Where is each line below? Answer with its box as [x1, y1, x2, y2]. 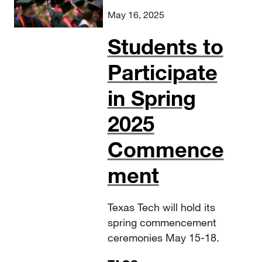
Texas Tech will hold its [107, 201, 215, 214]
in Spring [107, 85, 196, 111]
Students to [107, 33, 223, 60]
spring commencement [107, 216, 216, 229]
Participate [107, 59, 218, 85]
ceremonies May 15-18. [107, 231, 219, 244]
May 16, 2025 [107, 9, 164, 20]
